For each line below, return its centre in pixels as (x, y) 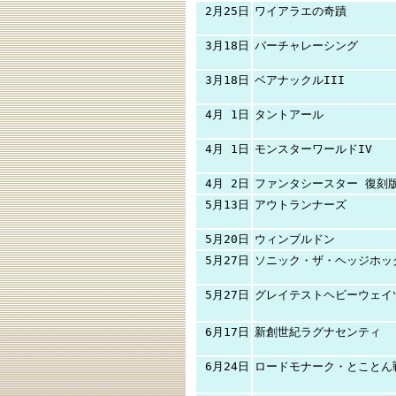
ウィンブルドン (295, 239)
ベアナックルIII (300, 80)
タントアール (289, 114)
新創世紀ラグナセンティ (318, 332)
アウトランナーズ (301, 205)
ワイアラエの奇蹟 (301, 11)
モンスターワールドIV (313, 149)
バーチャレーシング (306, 46)
